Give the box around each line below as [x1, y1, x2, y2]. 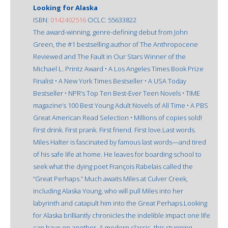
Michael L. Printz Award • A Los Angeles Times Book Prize [33, 64, 204, 73]
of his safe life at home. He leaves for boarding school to [33, 149, 202, 159]
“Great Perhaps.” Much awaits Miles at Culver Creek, [33, 174, 188, 183]
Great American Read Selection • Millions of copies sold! [33, 112, 202, 122]
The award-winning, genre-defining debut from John [33, 27, 188, 37]
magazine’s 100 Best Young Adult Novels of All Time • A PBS [33, 100, 208, 110]
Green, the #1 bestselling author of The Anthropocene [33, 39, 198, 49]
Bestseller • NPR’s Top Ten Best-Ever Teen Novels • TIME [33, 88, 200, 98]
